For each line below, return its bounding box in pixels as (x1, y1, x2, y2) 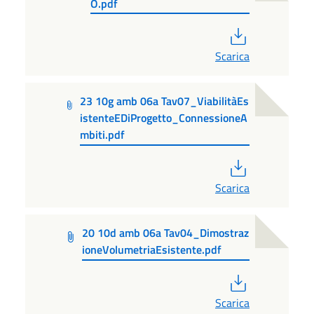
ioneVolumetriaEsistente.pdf (82, 241, 222, 259)
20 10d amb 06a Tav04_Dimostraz (82, 224, 250, 242)
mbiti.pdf (80, 126, 125, 144)
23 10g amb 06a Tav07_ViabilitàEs (80, 93, 250, 110)
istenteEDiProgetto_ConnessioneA (80, 109, 248, 127)
